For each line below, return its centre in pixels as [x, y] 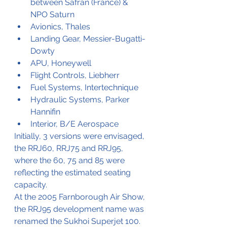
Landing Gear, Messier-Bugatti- [88, 39]
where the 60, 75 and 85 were [70, 160]
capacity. [32, 184]
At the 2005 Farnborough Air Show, [81, 197]
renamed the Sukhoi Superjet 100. [78, 221]
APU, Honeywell [61, 63]
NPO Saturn [52, 14]
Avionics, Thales [60, 26]
